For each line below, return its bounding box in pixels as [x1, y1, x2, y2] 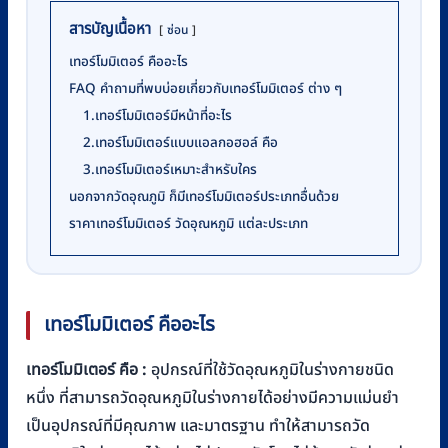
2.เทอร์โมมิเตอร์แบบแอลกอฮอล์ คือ [82, 132, 278, 153]
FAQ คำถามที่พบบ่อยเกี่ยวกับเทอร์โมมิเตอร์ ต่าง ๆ [68, 78, 342, 99]
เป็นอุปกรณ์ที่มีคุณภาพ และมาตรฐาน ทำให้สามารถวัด [26, 414, 370, 439]
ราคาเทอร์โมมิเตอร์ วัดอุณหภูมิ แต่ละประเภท [68, 213, 308, 234]
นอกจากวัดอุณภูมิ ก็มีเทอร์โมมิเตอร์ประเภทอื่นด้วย [68, 186, 339, 207]
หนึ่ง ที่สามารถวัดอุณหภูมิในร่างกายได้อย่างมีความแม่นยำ [26, 386, 399, 411]
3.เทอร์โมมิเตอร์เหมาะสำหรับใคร [82, 159, 257, 180]
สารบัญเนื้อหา [68, 17, 151, 41]
